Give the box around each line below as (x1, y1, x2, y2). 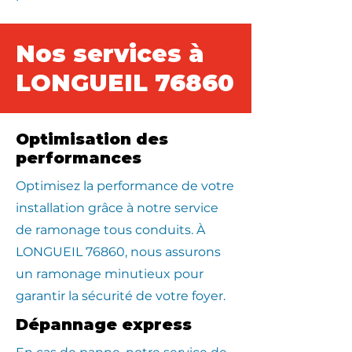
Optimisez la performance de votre (16, 178, 234, 193)
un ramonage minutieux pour (16, 266, 203, 281)
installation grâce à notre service (16, 200, 218, 215)
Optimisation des (16, 130, 168, 148)
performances (16, 148, 141, 167)
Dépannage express (16, 315, 192, 334)
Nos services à (16, 39, 203, 68)
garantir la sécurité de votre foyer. (16, 288, 225, 303)
